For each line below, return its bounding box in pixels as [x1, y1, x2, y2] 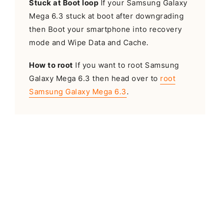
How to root [29, 60, 73, 70]
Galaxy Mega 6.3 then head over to [29, 74, 161, 83]
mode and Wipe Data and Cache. [29, 38, 149, 48]
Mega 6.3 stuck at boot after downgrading [29, 12, 184, 21]
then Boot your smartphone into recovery [29, 25, 182, 34]
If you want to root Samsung [73, 60, 179, 70]
